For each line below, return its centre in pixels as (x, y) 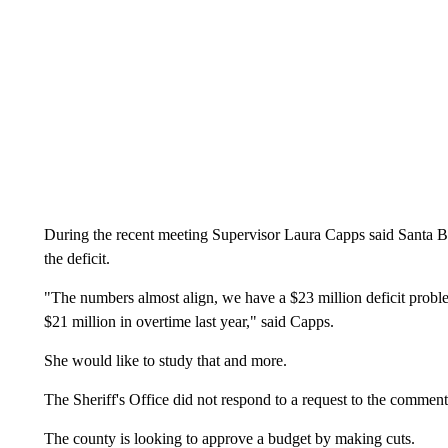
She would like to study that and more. (165, 360)
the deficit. (76, 258)
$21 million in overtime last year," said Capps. (188, 321)
